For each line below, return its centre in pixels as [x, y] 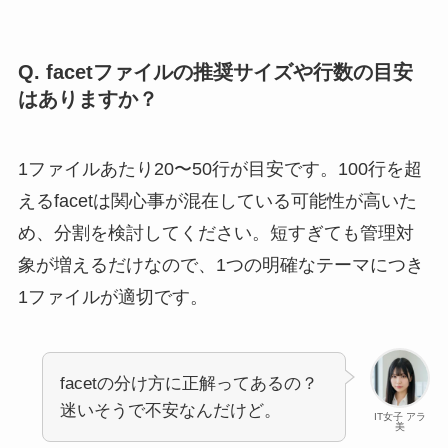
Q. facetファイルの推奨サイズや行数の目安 [215, 72]
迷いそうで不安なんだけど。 [170, 411]
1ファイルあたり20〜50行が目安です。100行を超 [219, 168]
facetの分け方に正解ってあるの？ [188, 384]
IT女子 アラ [400, 417]
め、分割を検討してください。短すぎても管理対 [215, 232]
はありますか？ [87, 99]
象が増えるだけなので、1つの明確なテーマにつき [220, 264]
